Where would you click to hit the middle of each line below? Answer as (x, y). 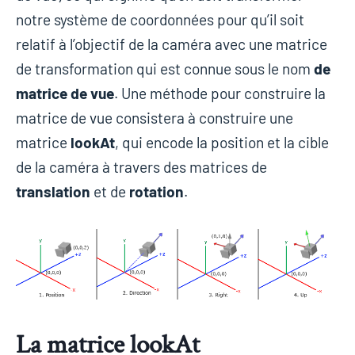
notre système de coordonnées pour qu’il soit (160, 19)
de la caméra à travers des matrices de (141, 166)
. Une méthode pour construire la (220, 93)
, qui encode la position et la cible (222, 142)
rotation (157, 191)
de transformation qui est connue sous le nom (165, 68)
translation (53, 191)
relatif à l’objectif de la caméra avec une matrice (172, 44)
